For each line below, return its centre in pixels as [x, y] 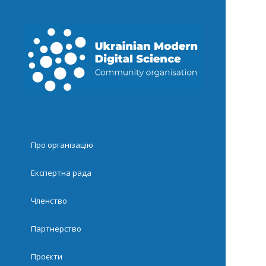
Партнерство [56, 229]
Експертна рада [61, 173]
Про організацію [62, 145]
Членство [49, 201]
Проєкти [47, 257]
